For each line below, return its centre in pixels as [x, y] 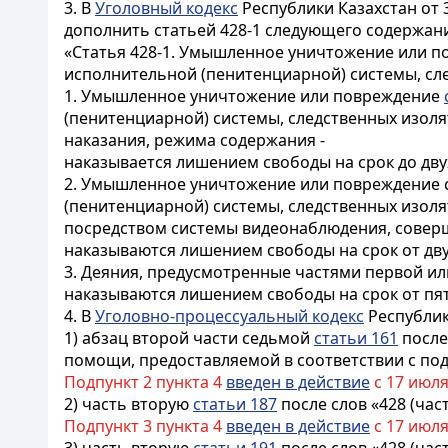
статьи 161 [356, 338]
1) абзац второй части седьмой [189, 338]
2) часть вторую [128, 404]
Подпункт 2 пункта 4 [145, 382]
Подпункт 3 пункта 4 [145, 426]
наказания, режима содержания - [194, 140]
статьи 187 [235, 404]
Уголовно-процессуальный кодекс [229, 316]
